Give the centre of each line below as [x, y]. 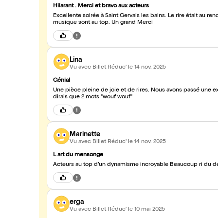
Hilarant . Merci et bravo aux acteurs [101, 6]
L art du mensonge [78, 155]
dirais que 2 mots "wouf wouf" [93, 97]
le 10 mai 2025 [146, 209]
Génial [62, 81]
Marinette [85, 135]
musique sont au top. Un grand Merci [103, 23]
